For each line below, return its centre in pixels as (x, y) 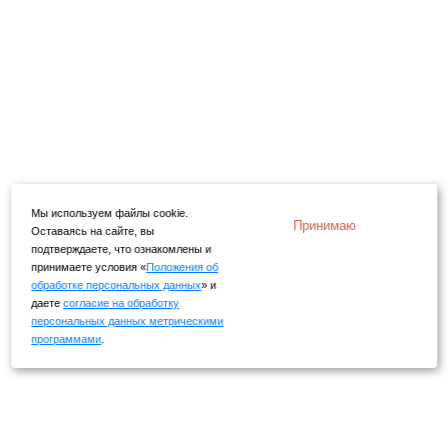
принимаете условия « (89, 267)
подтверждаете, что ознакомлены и (121, 249)
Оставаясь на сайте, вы (93, 231)
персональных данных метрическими (127, 321)
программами (66, 339)
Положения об (182, 267)
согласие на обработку (121, 303)
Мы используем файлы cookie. (110, 213)
